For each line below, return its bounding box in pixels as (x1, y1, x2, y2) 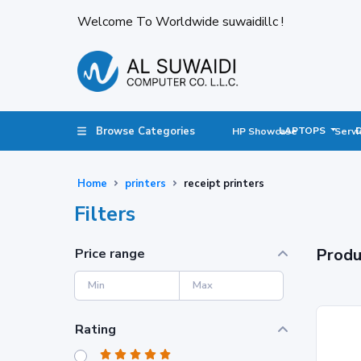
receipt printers (184, 176, 264, 191)
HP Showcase (232, 124, 298, 138)
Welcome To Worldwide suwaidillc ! (77, 13, 284, 31)
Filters (74, 200, 135, 228)
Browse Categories (96, 123, 196, 139)
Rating (75, 320, 116, 338)
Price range (75, 244, 145, 263)
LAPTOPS (278, 123, 328, 137)
